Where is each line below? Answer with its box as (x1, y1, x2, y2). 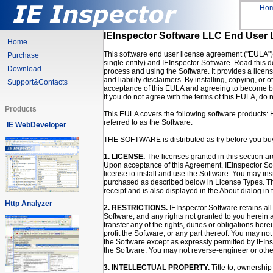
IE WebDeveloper (7, 121, 66, 129)
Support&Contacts (7, 78, 68, 87)
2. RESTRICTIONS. (104, 204, 169, 212)
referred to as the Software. (104, 118, 193, 127)
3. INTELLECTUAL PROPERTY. (104, 263, 211, 272)
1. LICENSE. (104, 152, 147, 161)
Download (7, 65, 41, 73)
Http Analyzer (5, 199, 52, 208)
